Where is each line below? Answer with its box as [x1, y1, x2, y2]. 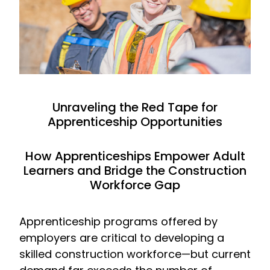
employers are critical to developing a [19, 230, 224, 245]
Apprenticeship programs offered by [19, 213, 218, 229]
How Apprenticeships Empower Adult [25, 148, 245, 165]
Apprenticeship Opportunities [48, 113, 222, 131]
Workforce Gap [90, 177, 180, 194]
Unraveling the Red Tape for [52, 99, 218, 116]
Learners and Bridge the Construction [24, 162, 246, 180]
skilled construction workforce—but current [19, 246, 251, 262]
